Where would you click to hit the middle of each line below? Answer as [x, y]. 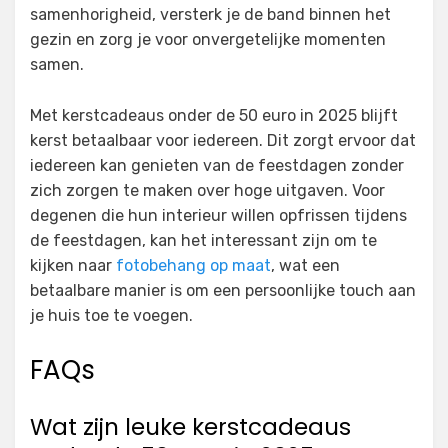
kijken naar [73, 266]
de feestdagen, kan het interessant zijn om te [203, 241]
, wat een [305, 266]
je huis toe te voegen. [111, 316]
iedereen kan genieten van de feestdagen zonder [217, 166]
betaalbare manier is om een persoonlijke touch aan [223, 291]
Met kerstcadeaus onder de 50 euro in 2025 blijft [214, 116]
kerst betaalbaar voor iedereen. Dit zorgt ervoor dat [223, 141]
